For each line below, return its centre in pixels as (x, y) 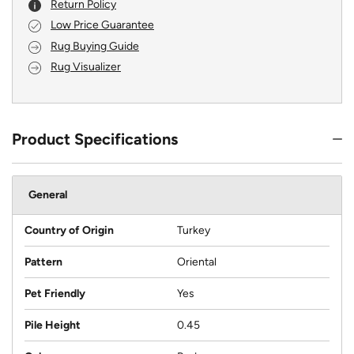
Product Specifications (95, 139)
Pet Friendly (55, 294)
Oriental (197, 262)
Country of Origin (69, 231)
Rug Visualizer (86, 67)
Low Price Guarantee (102, 25)
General (48, 195)
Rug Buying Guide (95, 46)
